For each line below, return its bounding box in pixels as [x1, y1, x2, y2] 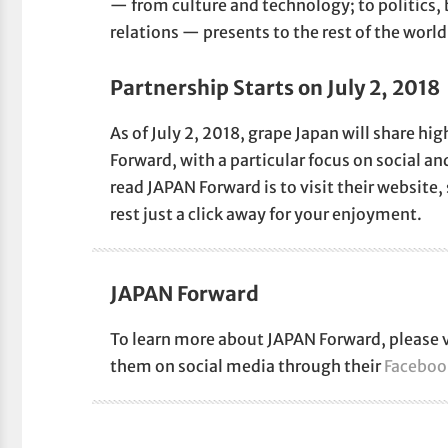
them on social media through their [110, 356, 385, 377]
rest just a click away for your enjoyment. [110, 204, 423, 225]
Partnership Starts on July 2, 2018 [110, 75, 441, 101]
